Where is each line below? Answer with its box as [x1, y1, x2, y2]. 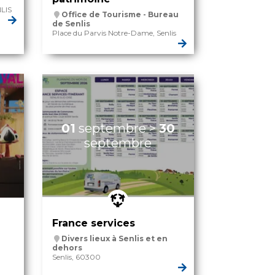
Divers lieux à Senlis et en [61, 234, 168, 244]
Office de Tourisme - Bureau [61, 10, 179, 20]
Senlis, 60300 [52, 252, 101, 262]
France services [52, 217, 135, 230]
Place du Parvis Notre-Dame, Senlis [52, 28, 176, 38]
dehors [52, 243, 82, 253]
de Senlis [52, 19, 90, 29]
